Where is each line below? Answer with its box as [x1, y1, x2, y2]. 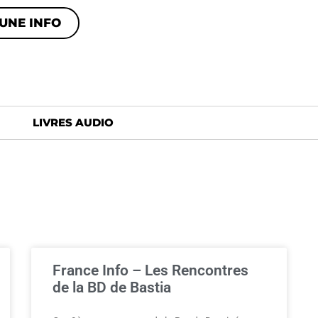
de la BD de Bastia [53, 279, 171, 296]
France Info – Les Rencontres [53, 262, 248, 279]
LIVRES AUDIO [33, 116, 114, 129]
